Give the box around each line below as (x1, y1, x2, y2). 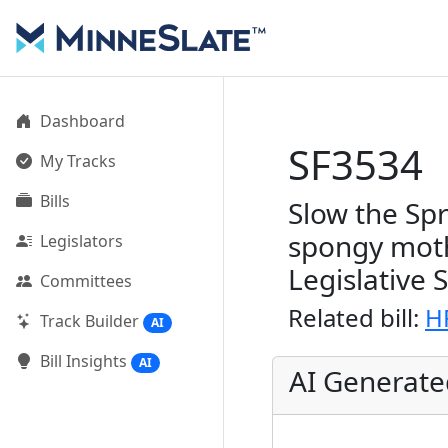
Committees (40, 270, 132, 292)
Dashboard (40, 110, 125, 132)
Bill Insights (40, 350, 127, 373)
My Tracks (40, 150, 116, 172)
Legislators (40, 230, 123, 252)
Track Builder (40, 310, 139, 332)
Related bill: (288, 301, 425, 334)
